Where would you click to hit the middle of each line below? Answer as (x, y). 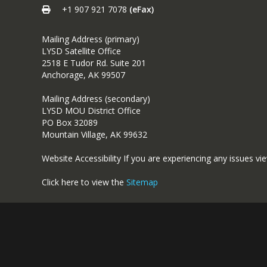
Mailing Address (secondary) (96, 98)
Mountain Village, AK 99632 (94, 134)
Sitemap (142, 182)
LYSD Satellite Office (81, 51)
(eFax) (142, 9)
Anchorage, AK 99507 (83, 74)
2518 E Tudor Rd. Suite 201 (94, 63)
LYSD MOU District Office (91, 110)
